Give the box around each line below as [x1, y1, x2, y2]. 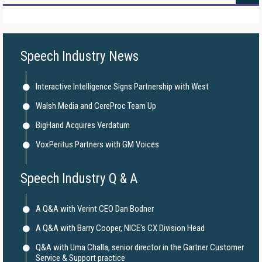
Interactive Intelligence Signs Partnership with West [36, 81, 209, 92]
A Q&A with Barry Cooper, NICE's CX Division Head [36, 223, 205, 233]
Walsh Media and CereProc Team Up [36, 101, 156, 111]
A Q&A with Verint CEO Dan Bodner [36, 204, 154, 214]
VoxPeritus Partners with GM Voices [36, 139, 159, 150]
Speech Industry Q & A [20, 171, 138, 187]
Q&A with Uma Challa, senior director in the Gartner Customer [36, 242, 244, 253]
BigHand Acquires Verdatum [36, 120, 130, 130]
